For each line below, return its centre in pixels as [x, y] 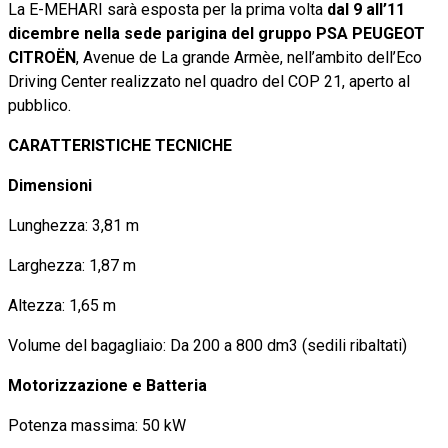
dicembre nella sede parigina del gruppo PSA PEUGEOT [216, 33]
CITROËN [42, 57]
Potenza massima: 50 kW [97, 425]
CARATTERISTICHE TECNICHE [120, 145]
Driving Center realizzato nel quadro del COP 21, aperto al [209, 81]
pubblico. [39, 105]
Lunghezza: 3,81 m [73, 225]
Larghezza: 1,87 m [72, 265]
